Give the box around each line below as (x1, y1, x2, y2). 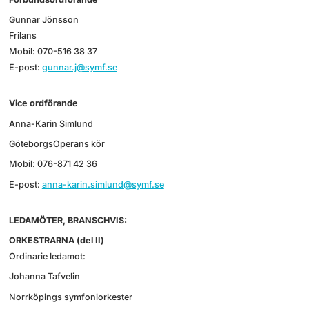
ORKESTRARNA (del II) (8, 235, 104, 246)
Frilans (8, 30, 39, 41)
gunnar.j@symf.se (41, 61, 117, 72)
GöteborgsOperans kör (8, 138, 105, 149)
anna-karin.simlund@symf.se (41, 179, 164, 190)
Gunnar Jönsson (8, 14, 79, 25)
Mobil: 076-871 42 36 (8, 159, 97, 170)
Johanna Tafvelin (8, 271, 80, 282)
